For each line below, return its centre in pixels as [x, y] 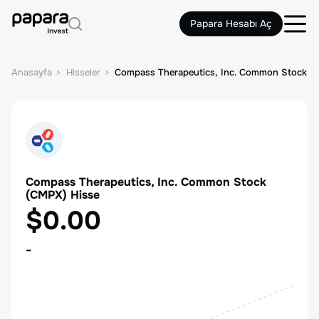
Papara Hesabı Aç [231, 23]
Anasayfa [32, 72]
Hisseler [83, 72]
